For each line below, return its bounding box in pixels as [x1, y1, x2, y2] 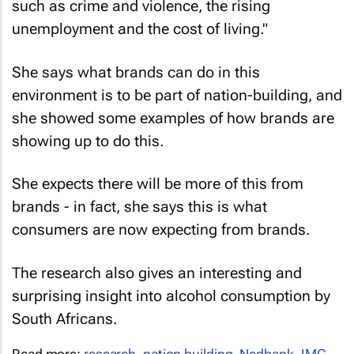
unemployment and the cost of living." [12, 20, 268, 39]
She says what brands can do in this [12, 62, 260, 81]
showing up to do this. [12, 131, 164, 150]
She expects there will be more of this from [12, 175, 303, 194]
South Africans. [12, 309, 117, 328]
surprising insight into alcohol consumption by [12, 286, 330, 305]
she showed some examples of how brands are [12, 108, 334, 127]
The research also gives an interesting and [12, 263, 302, 282]
